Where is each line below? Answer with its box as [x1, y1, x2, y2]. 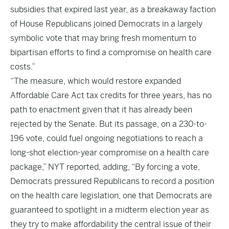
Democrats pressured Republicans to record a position [10, 176, 214, 186]
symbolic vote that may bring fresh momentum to [10, 33, 196, 43]
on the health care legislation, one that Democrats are [10, 191, 212, 200]
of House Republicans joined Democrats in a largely [10, 19, 202, 29]
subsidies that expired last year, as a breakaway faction [10, 5, 216, 14]
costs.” [10, 62, 35, 72]
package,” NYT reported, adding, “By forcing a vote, [10, 162, 200, 172]
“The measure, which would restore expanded [10, 76, 181, 86]
